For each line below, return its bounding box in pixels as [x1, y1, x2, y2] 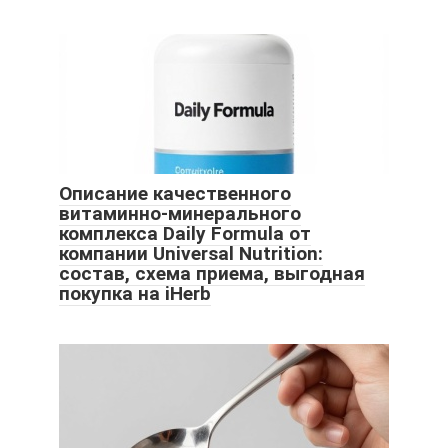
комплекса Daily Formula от [59, 222, 311, 246]
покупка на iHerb [59, 282, 211, 306]
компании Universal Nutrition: [59, 242, 323, 266]
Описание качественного [59, 182, 291, 206]
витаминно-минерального [59, 202, 301, 226]
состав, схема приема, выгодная [59, 262, 365, 286]
